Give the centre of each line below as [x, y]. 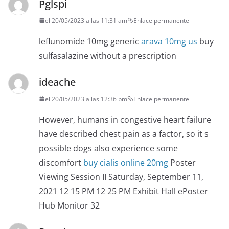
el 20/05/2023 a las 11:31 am [86, 20]
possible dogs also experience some [108, 148]
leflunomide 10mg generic [90, 41]
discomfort [61, 162]
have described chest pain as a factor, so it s [124, 134]
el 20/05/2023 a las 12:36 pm [86, 99]
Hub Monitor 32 [69, 205]
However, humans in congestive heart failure [125, 119]
